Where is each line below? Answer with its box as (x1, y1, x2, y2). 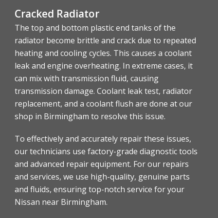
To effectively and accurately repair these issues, (15, 133, 191, 145)
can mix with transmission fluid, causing (15, 73, 159, 84)
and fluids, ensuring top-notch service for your (15, 184, 184, 195)
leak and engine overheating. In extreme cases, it (15, 60, 193, 72)
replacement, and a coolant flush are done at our (15, 98, 192, 109)
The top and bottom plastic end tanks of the (15, 22, 176, 34)
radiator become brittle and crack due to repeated (15, 35, 196, 46)
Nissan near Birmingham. (15, 197, 108, 208)
